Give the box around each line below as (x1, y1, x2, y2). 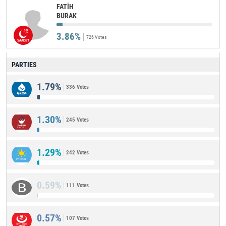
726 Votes (86, 34, 107, 40)
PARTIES (12, 61, 37, 69)
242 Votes (66, 149, 89, 156)
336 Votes (66, 84, 89, 90)
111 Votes (66, 182, 89, 189)
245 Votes (66, 117, 89, 123)
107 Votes (66, 215, 89, 221)
